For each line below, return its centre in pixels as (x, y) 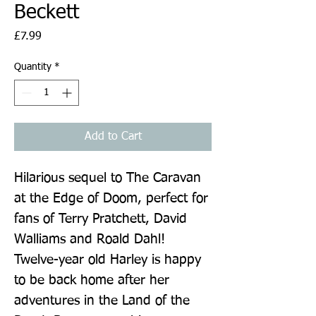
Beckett (47, 12)
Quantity (33, 67)
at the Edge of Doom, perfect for (111, 198)
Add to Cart (113, 136)
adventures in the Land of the (102, 300)
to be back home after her (92, 280)
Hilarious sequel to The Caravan (108, 178)
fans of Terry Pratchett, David (101, 219)
